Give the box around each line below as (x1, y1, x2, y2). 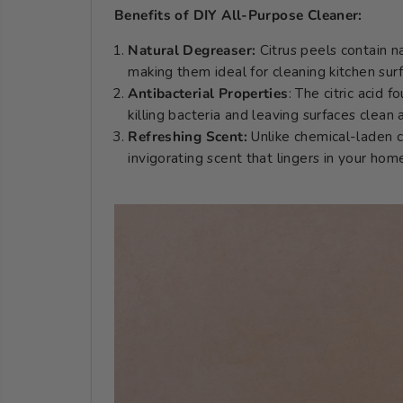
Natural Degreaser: (128, 40, 256, 59)
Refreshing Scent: (128, 127, 247, 146)
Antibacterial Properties (128, 84, 289, 103)
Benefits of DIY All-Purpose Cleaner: (114, 5, 363, 24)
